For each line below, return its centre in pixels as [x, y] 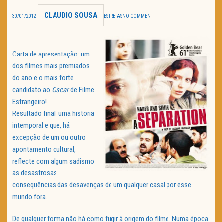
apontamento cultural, [44, 149]
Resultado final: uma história [53, 114]
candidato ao [32, 90]
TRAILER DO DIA [53, 15]
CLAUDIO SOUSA [71, 16]
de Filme [82, 90]
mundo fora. [30, 197]
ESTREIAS [113, 16]
